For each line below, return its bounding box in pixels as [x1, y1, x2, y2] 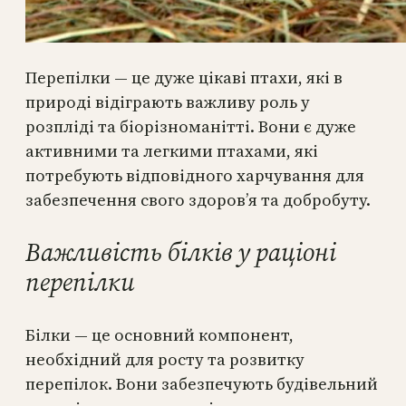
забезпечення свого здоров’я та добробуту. [25, 188, 371, 211]
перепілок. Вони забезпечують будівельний [25, 372, 378, 395]
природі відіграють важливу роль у [25, 90, 310, 113]
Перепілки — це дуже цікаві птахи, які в [25, 65, 343, 89]
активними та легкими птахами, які [25, 139, 318, 162]
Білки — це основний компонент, [25, 323, 294, 346]
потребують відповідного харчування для [25, 163, 364, 187]
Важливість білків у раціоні [25, 234, 336, 269]
